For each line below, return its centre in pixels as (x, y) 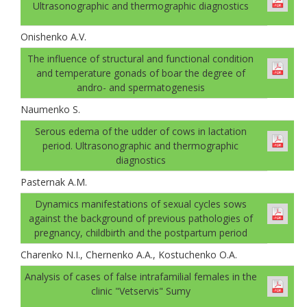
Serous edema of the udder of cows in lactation (140, 131)
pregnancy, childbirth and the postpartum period (140, 232)
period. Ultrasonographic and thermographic (140, 145)
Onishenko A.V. (53, 36)
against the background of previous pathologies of (140, 218)
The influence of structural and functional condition (140, 58)
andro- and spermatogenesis (140, 87)
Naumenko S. (50, 109)
